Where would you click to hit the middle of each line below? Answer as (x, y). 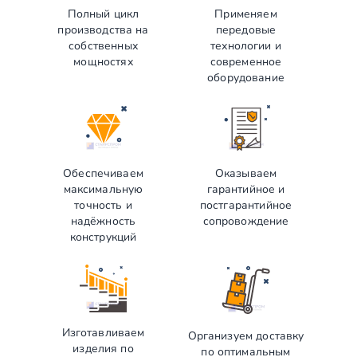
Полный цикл (103, 14)
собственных (103, 45)
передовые (246, 29)
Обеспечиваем (103, 173)
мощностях (103, 61)
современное (246, 61)
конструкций (103, 237)
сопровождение (246, 221)
